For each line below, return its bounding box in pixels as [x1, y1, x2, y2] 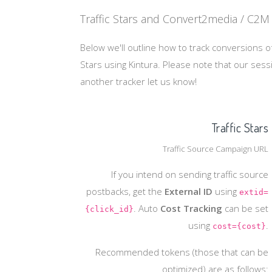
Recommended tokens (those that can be [95, 246, 268, 258]
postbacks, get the [86, 185, 165, 197]
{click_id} [85, 205, 134, 214]
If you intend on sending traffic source [111, 168, 268, 180]
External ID [165, 185, 212, 197]
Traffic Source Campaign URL [163, 143, 268, 154]
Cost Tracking [160, 202, 222, 214]
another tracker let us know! [80, 75, 197, 87]
